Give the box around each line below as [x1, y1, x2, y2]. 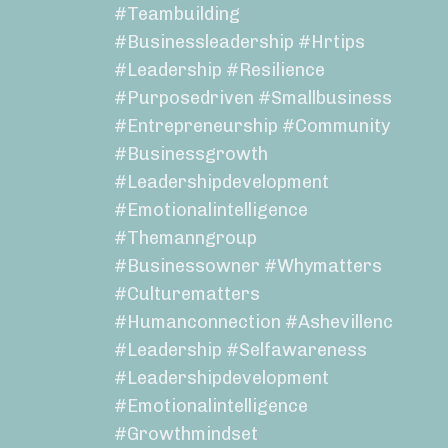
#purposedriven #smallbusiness [113, 87, 392, 110]
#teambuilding [113, 3, 240, 26]
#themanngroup [113, 227, 257, 250]
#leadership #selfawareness [113, 339, 367, 362]
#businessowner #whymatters [113, 255, 382, 278]
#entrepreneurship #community [113, 115, 390, 138]
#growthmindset [113, 423, 258, 446]
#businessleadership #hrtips [113, 31, 365, 54]
